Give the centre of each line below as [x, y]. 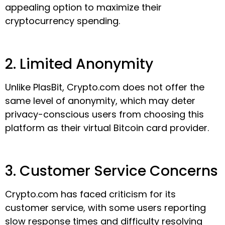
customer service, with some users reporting [105, 207]
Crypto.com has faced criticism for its [90, 194]
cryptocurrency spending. [63, 21]
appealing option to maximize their [83, 8]
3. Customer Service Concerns [111, 171]
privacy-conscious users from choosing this [104, 114]
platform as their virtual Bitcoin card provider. [107, 128]
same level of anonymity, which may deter [100, 100]
